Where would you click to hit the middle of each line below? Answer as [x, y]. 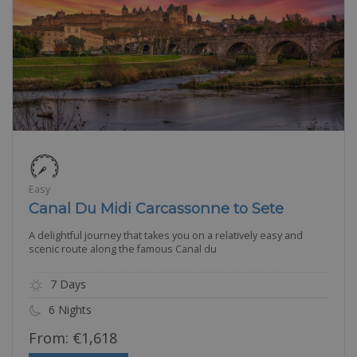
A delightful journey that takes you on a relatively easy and [166, 235]
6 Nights [69, 309]
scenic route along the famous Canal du [123, 249]
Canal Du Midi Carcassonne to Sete [156, 208]
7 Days [67, 284]
